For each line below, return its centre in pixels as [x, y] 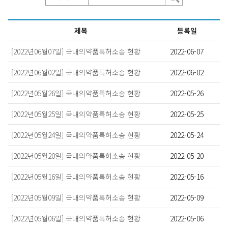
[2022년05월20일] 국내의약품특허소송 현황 [76, 156]
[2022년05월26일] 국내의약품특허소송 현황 [76, 93]
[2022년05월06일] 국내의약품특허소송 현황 [76, 218]
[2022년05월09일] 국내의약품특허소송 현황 [76, 197]
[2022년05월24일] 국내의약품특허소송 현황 [76, 135]
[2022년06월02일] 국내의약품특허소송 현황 [76, 72]
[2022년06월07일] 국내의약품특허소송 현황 [76, 51]
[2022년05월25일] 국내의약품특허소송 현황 [76, 114]
